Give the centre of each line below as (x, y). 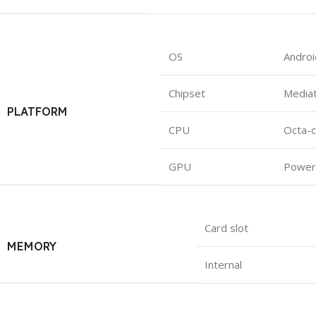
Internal (223, 264)
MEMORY (32, 246)
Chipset (187, 93)
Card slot (226, 227)
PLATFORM (37, 111)
